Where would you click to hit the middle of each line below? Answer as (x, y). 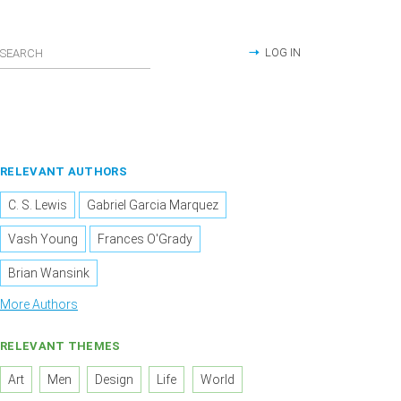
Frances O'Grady (145, 239)
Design (115, 380)
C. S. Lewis (38, 205)
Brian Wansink (49, 273)
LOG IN (283, 52)
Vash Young (43, 239)
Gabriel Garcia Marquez (153, 205)
